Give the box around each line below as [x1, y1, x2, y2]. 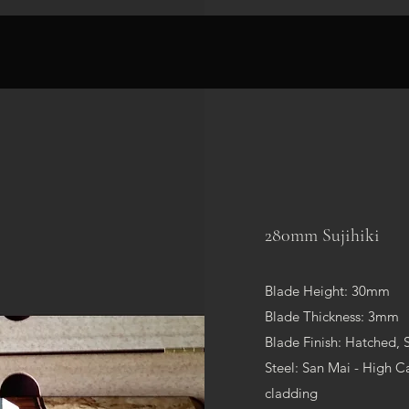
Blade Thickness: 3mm [265, 307, 399, 325]
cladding [265, 383, 318, 402]
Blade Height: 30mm [265, 281, 390, 299]
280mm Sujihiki [265, 224, 380, 246]
